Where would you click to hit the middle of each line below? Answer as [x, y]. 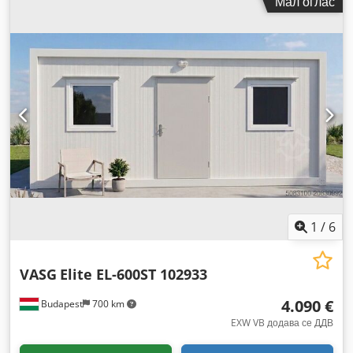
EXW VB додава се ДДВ [282, 322]
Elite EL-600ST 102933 [134, 274]
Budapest [61, 303]
